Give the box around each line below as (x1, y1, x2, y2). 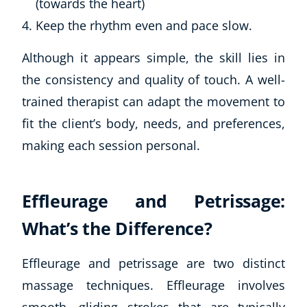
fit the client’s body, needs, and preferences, (22, 114, 285, 132)
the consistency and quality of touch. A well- (22, 71, 285, 88)
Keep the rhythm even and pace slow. (36, 16, 252, 34)
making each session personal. (22, 136, 200, 153)
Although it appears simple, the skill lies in (22, 49, 285, 66)
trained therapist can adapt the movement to (22, 93, 285, 110)
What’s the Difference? (22, 216, 212, 240)
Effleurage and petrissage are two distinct (22, 254, 285, 271)
